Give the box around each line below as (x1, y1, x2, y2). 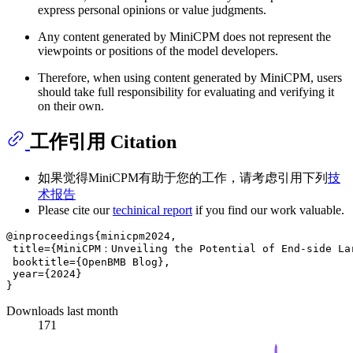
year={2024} (6, 268, 82, 281)
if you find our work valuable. (192, 203, 344, 217)
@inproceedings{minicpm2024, (6, 230, 176, 243)
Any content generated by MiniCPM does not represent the (38, 30, 331, 44)
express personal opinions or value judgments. (38, 3, 266, 17)
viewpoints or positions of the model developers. (38, 44, 278, 58)
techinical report (113, 203, 192, 217)
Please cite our (38, 203, 113, 217)
